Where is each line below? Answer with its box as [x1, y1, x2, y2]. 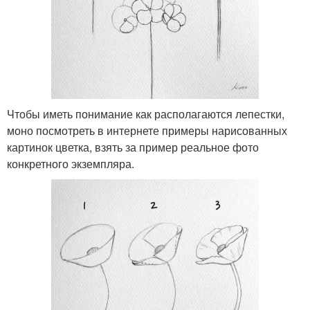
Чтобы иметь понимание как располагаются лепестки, [7, 105, 284, 122]
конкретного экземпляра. [7, 155, 134, 172]
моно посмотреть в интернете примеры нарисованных [7, 122, 287, 138]
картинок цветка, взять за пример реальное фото [7, 138, 259, 155]
